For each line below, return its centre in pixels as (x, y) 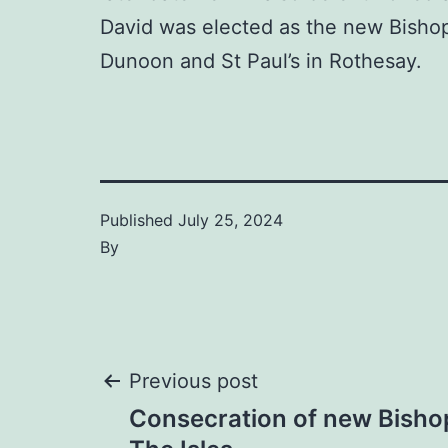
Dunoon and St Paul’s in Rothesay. (261, 61)
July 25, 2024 (230, 220)
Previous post (193, 381)
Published (139, 220)
